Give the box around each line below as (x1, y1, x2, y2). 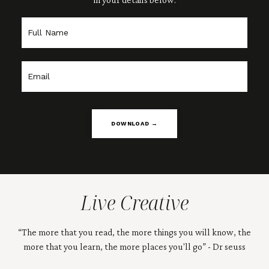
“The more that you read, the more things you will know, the (18, 227, 251, 238)
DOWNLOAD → (111, 120, 158, 127)
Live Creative (80, 190, 189, 216)
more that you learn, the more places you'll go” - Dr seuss (23, 241, 246, 252)
